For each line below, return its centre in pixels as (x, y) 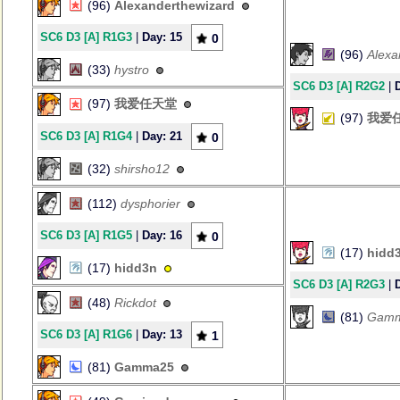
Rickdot (135, 303)
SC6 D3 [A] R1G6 (86, 334)
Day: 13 (162, 334)
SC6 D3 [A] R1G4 (86, 136)
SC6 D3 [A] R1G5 (86, 235)
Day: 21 (162, 136)
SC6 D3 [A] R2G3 (339, 284)
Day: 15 (162, 37)
